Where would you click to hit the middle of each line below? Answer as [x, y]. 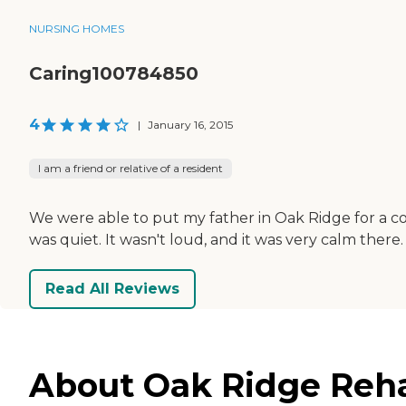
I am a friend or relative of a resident [130, 168]
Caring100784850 [114, 73]
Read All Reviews [112, 289]
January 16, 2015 [190, 124]
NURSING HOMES [77, 28]
